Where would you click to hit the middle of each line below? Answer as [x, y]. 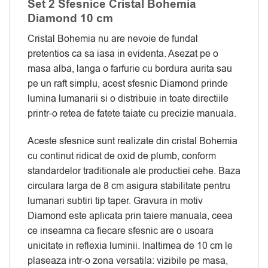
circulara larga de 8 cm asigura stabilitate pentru [129, 186]
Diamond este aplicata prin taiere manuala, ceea [130, 216]
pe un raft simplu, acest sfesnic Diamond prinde [128, 83]
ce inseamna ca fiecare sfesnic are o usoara [121, 231]
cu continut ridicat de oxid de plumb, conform [122, 156]
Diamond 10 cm [70, 19]
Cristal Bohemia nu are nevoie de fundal [113, 39]
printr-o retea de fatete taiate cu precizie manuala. [132, 113]
